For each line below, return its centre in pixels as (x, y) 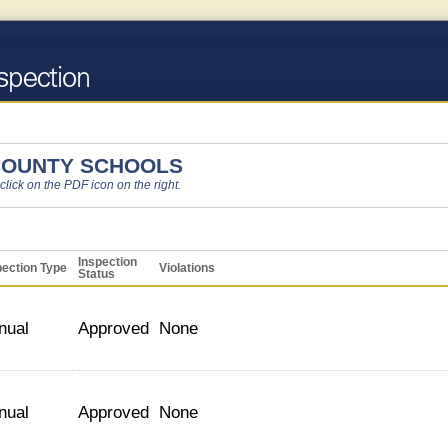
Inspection (107, 262)
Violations (187, 268)
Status (96, 274)
